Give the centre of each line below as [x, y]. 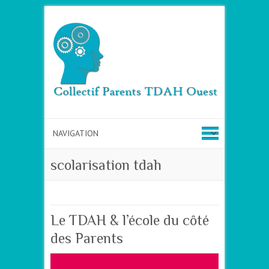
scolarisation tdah [106, 165]
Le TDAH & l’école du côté [130, 220]
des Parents [87, 238]
